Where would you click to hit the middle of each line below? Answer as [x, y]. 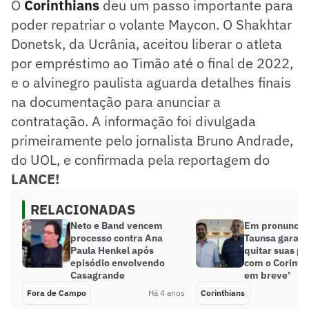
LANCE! [35, 179]
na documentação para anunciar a [116, 101]
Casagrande [98, 275]
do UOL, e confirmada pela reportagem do [140, 159]
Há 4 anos [167, 292]
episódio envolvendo [118, 262]
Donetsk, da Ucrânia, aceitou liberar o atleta [147, 43]
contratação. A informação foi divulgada [133, 121]
